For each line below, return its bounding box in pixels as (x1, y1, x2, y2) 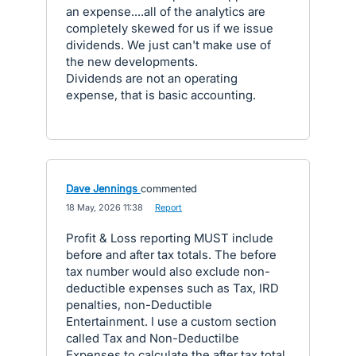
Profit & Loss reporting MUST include (66, 230, 273, 246)
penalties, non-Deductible (66, 297, 212, 312)
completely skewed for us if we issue (66, 21, 273, 36)
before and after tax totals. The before (66, 247, 277, 262)
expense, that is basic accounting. (66, 87, 256, 103)
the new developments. (66, 54, 198, 69)
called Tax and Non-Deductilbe (66, 331, 239, 346)
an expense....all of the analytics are (66, 4, 265, 19)
